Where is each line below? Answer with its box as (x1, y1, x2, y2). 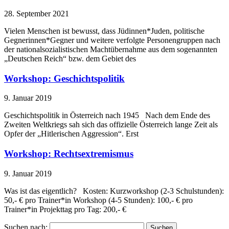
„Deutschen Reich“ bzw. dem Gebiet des (4, 54, 136, 63)
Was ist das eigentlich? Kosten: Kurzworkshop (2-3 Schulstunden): (4, 186, 224, 195)
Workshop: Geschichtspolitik (4, 73, 125, 84)
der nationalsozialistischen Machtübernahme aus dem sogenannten (4, 44, 217, 54)
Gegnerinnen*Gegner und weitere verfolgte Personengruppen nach (4, 35, 220, 44)
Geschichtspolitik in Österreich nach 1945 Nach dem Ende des (4, 111, 210, 120)
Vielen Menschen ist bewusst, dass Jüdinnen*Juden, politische (4, 26, 204, 35)
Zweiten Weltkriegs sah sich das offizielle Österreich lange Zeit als (4, 120, 218, 129)
